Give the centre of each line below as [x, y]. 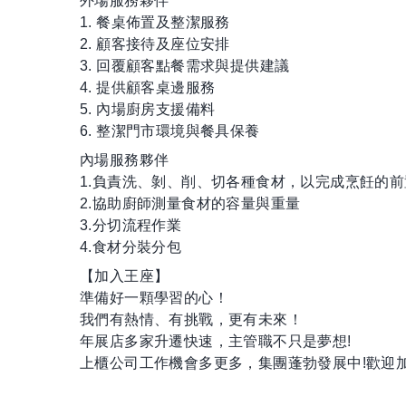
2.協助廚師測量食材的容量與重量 [190, 204]
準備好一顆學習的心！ [154, 298]
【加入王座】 [125, 276]
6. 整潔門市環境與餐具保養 [170, 131]
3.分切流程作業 [131, 226]
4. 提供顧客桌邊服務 [148, 88]
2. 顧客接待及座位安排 [155, 44]
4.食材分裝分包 [131, 247]
